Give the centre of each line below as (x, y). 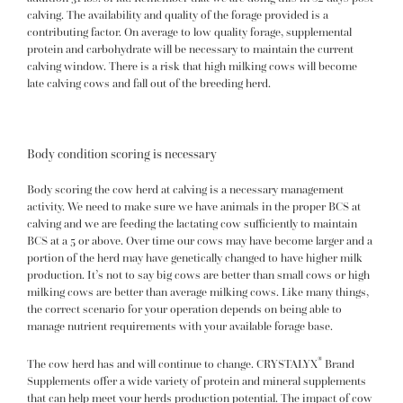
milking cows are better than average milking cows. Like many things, (198, 291)
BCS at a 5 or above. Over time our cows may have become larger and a (200, 240)
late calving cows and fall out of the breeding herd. (149, 84)
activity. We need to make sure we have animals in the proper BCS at (194, 206)
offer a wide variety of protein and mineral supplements (228, 381)
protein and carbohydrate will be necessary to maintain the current (190, 49)
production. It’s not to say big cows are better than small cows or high (198, 274)
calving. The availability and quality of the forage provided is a (178, 15)
